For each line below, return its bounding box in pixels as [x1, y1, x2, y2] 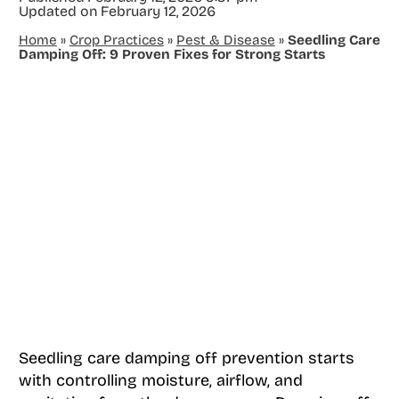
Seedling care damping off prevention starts [18, 347, 354, 368]
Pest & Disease [175, 32, 275, 48]
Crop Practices [69, 32, 164, 48]
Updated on [18, 3, 98, 20]
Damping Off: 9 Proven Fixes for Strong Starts [18, 46, 325, 62]
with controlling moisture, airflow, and [18, 370, 303, 390]
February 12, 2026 [100, 3, 216, 20]
